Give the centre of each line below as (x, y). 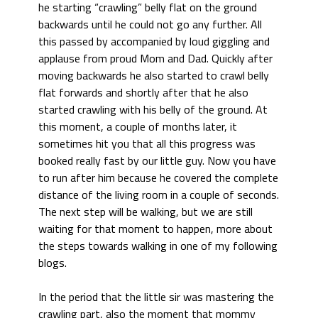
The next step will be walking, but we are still (146, 212)
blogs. (53, 263)
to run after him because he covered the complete (158, 177)
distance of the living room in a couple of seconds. (159, 194)
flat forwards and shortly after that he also (143, 92)
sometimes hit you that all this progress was (147, 143)
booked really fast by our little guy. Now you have (157, 160)
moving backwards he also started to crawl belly (154, 75)
